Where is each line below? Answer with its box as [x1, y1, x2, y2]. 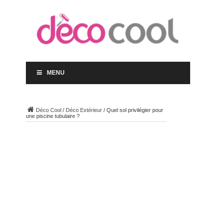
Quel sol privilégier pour [106, 107, 163, 113]
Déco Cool [35, 107, 61, 113]
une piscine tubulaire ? [25, 113, 80, 119]
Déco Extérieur [65, 107, 102, 113]
